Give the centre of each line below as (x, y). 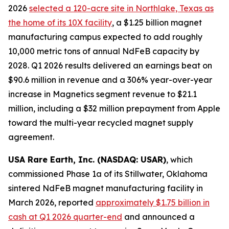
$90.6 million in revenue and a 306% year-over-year (110, 79)
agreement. (31, 137)
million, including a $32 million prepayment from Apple (114, 108)
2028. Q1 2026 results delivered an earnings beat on (110, 65)
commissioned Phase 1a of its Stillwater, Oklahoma (108, 174)
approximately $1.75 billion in (153, 202)
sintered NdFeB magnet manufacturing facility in (106, 188)
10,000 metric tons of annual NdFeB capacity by (104, 51)
